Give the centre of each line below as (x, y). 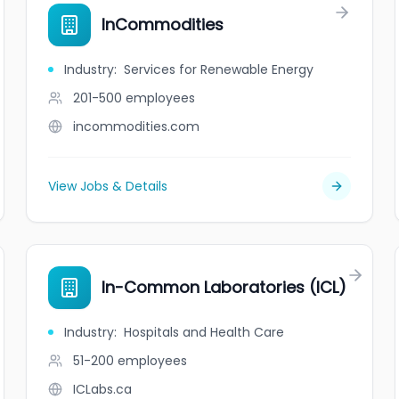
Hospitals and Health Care (204, 332)
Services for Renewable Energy (219, 69)
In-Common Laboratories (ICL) (224, 287)
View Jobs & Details (108, 186)
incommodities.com (137, 126)
